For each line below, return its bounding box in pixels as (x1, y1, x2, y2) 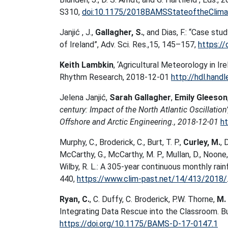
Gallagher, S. (95, 27, 143, 37)
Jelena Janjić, (60, 93, 109, 102)
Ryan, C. (60, 194, 90, 204)
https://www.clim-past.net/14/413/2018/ (77, 174, 227, 184)
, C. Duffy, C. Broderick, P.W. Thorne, (90, 194, 217, 204)
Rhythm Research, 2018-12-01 (60, 72, 171, 82)
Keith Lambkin (60, 60, 113, 70)
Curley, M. (183, 137, 220, 147)
